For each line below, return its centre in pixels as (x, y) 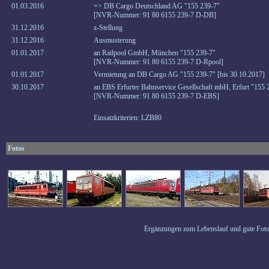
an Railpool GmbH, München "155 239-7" (155, 53)
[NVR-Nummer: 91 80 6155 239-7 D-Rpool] (159, 62)
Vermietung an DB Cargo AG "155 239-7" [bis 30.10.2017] (179, 74)
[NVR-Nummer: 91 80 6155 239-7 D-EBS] (156, 96)
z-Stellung (108, 28)
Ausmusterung (115, 40)
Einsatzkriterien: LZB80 (128, 118)
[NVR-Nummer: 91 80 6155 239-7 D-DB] (155, 15)
